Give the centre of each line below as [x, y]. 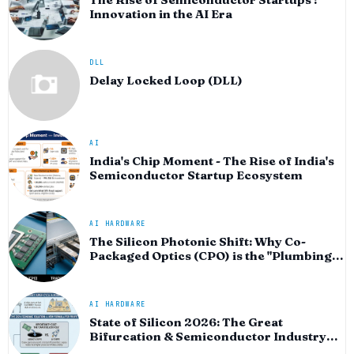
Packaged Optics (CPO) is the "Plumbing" [213, 256]
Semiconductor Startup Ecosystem [196, 175]
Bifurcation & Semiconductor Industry [208, 337]
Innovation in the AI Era [161, 14]
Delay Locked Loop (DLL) [166, 81]
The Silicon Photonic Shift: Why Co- [198, 242]
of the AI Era [127, 270]
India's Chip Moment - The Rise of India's [212, 161]
